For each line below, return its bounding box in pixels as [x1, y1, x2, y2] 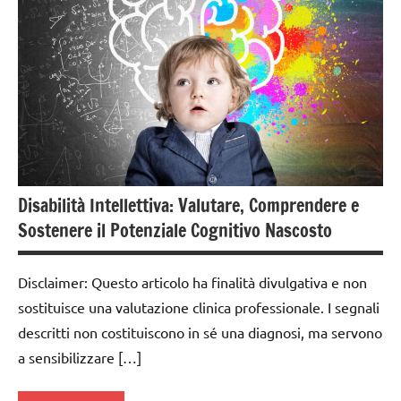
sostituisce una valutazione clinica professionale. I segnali [18, 297, 380, 316]
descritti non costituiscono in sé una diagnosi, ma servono [18, 322, 382, 341]
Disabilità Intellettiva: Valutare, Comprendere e [18, 192, 359, 218]
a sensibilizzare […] [18, 347, 141, 366]
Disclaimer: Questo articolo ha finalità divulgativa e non [18, 272, 367, 291]
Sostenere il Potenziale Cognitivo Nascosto [18, 217, 332, 243]
